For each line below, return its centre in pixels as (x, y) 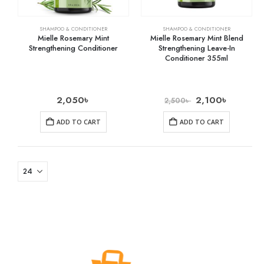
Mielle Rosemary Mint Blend (197, 38)
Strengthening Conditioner (73, 48)
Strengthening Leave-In (197, 48)
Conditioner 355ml (197, 58)
